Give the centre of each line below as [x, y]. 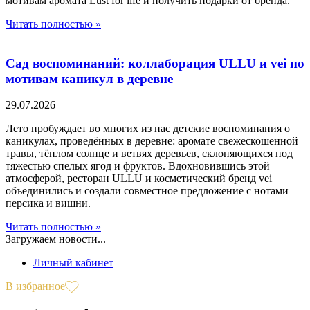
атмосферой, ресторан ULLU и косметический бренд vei [139, 179]
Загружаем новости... [56, 239]
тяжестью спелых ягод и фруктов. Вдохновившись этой [138, 166]
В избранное [35, 286]
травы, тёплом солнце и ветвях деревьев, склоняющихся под [149, 154]
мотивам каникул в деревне [89, 78]
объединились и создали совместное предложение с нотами [147, 191]
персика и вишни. [48, 203]
